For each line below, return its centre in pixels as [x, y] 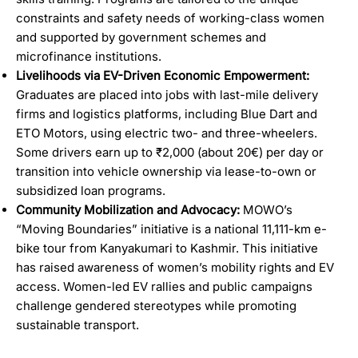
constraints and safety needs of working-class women [171, 18]
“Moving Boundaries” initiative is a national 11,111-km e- [172, 229]
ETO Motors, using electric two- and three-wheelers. [167, 133]
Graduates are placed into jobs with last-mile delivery [167, 94]
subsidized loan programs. [91, 190]
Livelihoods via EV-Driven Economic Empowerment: [163, 75]
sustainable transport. [78, 324]
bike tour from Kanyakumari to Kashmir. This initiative [167, 248]
